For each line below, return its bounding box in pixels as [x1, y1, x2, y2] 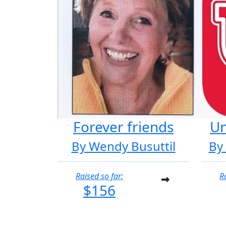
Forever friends [73, 117, 174, 136]
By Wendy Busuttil [71, 138, 176, 154]
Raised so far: [76, 171, 123, 182]
